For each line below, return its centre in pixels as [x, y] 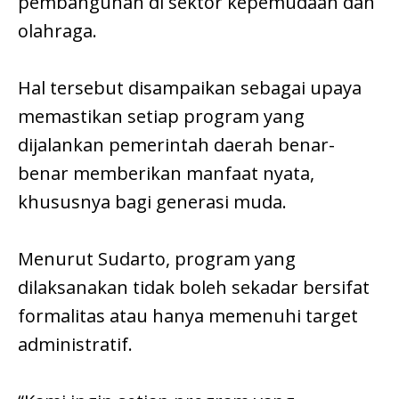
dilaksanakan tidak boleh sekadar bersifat [194, 287]
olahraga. [57, 30]
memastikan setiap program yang [161, 116]
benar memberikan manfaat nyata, [166, 173]
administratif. [75, 344]
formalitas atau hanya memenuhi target [188, 315]
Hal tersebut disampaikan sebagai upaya [190, 87]
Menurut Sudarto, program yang [157, 258]
